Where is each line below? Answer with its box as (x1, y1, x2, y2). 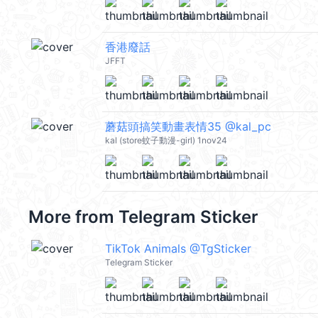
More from (28, 207, 119, 227)
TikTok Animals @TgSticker (105, 241, 251, 256)
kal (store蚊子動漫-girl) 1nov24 (105, 135, 227, 146)
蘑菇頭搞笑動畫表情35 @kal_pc (105, 119, 271, 133)
